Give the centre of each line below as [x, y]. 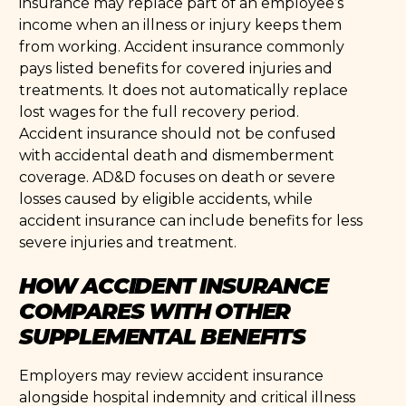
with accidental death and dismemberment [177, 155]
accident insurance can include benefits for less [191, 220]
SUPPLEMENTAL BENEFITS [162, 334]
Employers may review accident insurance [172, 376]
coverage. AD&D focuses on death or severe [178, 177]
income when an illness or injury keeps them [181, 24]
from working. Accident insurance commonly [182, 46]
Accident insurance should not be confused [178, 133]
